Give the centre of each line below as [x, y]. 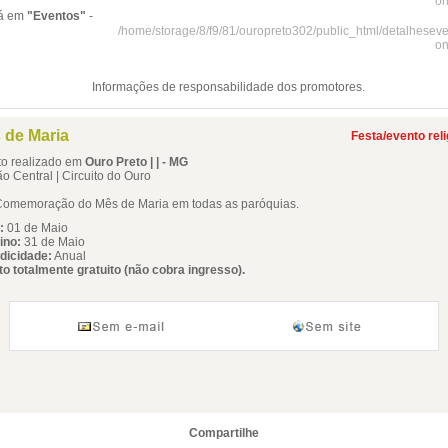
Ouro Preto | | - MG [136, 162]
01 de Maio [36, 228]
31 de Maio [53, 242]
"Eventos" [56, 16]
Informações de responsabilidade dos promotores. [228, 87]
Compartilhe [223, 433]
